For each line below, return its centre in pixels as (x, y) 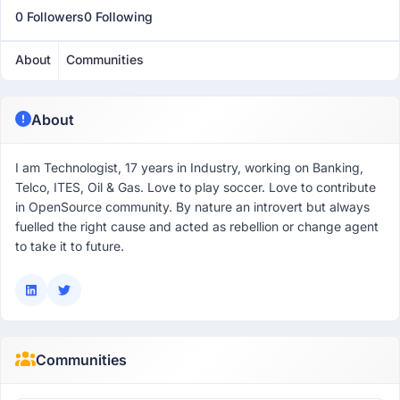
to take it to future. (70, 246)
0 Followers (50, 17)
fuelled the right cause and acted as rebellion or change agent (197, 226)
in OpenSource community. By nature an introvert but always (192, 207)
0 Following (118, 17)
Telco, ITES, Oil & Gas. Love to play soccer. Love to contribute (196, 187)
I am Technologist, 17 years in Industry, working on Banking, (189, 167)
